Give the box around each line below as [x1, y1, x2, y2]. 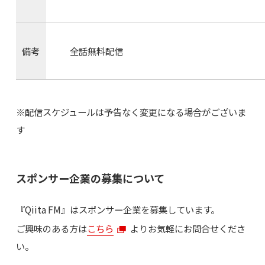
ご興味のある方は [15, 222, 87, 235]
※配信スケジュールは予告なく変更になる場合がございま [15, 105, 246, 118]
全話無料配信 [69, 44, 123, 57]
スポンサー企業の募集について [15, 170, 164, 186]
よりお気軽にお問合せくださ [130, 222, 246, 235]
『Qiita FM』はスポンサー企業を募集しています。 [15, 203, 219, 216]
